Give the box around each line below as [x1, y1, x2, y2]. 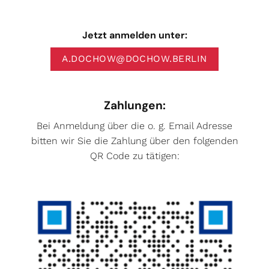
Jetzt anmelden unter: [82, 29, 187, 42]
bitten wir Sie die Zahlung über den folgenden [31, 135, 238, 147]
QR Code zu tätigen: [89, 150, 180, 162]
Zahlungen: [103, 97, 166, 113]
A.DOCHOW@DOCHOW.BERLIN [62, 53, 207, 65]
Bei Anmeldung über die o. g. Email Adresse [37, 120, 232, 132]
